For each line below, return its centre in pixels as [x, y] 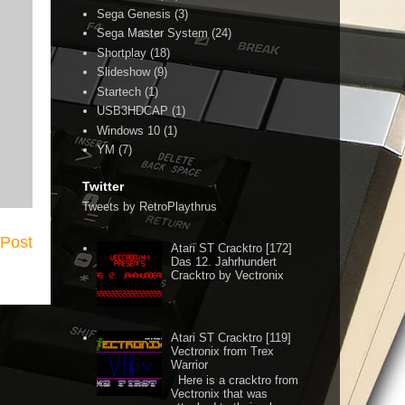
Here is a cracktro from [235, 381]
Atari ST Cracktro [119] [231, 337]
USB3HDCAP [133, 111]
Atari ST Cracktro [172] [232, 249]
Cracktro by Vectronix [228, 276]
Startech [119, 91]
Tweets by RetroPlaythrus [150, 207]
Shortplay [122, 52]
